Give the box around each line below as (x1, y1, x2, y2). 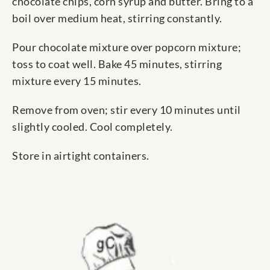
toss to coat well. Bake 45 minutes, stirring (12, 57, 222, 71)
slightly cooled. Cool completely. (12, 120, 173, 134)
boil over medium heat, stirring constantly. (12, 11, 222, 25)
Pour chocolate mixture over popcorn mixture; (12, 40, 241, 54)
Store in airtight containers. (12, 149, 149, 163)
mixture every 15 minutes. (12, 74, 142, 88)
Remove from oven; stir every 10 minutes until (12, 103, 241, 117)
